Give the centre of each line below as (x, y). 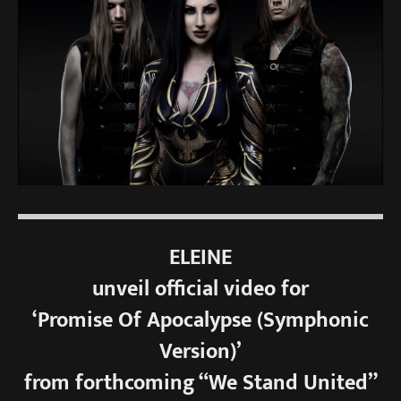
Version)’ (200, 351)
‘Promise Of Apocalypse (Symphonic (200, 320)
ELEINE (200, 257)
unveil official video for (200, 289)
